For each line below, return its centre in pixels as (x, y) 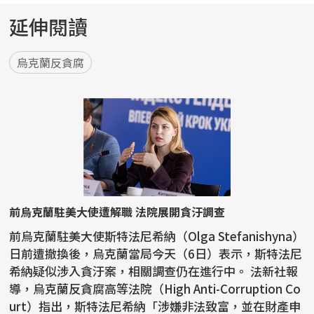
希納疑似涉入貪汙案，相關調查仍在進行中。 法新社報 (130, 271)
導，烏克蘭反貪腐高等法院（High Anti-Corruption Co (155, 289)
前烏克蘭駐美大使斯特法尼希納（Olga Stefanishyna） (157, 236)
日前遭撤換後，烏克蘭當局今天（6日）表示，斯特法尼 (156, 254)
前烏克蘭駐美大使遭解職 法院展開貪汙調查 (117, 212)
